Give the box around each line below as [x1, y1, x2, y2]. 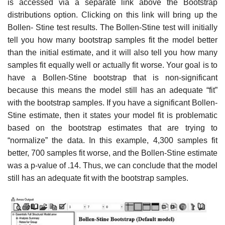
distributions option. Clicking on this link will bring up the [8, 11, 217, 20]
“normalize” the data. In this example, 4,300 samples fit [8, 136, 217, 145]
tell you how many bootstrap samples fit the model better [8, 36, 217, 45]
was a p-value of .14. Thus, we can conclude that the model [8, 161, 217, 170]
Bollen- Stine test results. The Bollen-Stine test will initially [8, 23, 217, 32]
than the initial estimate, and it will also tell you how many [8, 48, 217, 57]
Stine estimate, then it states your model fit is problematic [8, 111, 217, 120]
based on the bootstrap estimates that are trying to [8, 124, 217, 133]
